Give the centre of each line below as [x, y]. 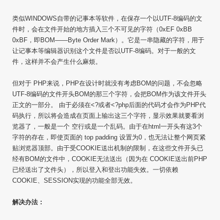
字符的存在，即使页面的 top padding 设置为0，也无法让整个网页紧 [109, 137]
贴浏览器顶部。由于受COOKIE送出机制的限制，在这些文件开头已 [108, 148]
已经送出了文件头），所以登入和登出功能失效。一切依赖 [95, 170]
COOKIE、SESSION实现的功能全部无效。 [74, 180]
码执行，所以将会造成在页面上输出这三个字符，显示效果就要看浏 [108, 116]
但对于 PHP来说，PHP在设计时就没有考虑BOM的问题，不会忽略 [107, 83]
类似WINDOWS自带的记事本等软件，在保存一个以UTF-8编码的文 [107, 18]
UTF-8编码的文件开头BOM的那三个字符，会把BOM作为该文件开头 [109, 94]
